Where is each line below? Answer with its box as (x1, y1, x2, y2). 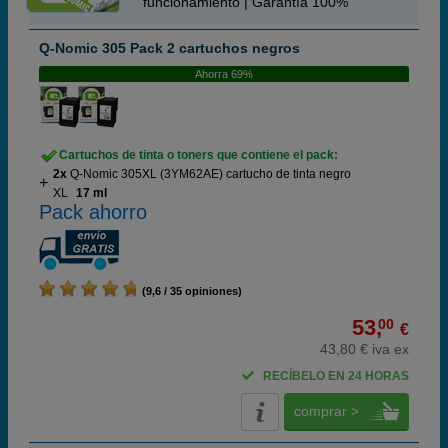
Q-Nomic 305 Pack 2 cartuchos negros (39, 40, 300, 56)
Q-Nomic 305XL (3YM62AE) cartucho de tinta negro (70, 167, 351, 181)
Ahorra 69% (195, 68, 253, 80)
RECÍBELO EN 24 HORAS (263, 369, 409, 383)
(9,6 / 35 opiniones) (136, 285, 242, 297)
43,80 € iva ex (320, 341, 409, 357)
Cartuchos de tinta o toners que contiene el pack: (59, 148, 338, 162)
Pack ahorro (39, 201, 147, 223)
